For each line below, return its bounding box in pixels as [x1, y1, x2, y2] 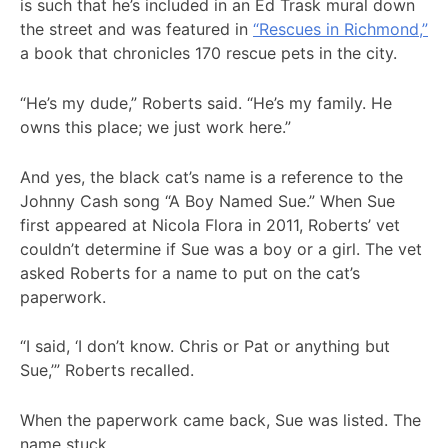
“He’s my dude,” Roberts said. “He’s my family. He [20, 92, 392, 113]
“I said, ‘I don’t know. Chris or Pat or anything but [20, 336, 390, 357]
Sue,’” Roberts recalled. [20, 360, 194, 381]
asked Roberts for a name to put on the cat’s [20, 262, 360, 283]
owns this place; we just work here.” [20, 116, 291, 137]
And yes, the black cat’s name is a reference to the [20, 166, 403, 187]
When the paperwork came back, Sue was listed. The [20, 409, 421, 430]
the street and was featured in [20, 19, 253, 40]
